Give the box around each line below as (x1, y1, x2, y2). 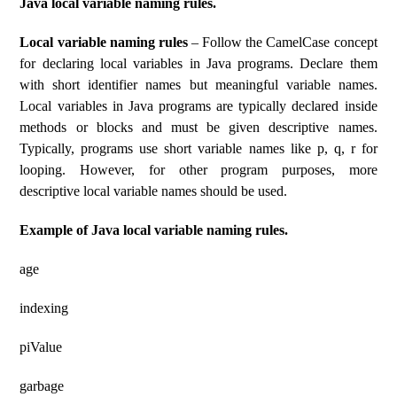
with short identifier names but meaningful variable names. (19, 77, 378, 92)
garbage (19, 378, 65, 393)
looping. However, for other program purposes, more (19, 162, 378, 177)
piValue (19, 339, 63, 354)
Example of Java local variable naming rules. (19, 222, 289, 237)
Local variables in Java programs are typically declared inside (19, 98, 378, 113)
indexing (19, 300, 69, 315)
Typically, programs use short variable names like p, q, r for (19, 141, 378, 156)
